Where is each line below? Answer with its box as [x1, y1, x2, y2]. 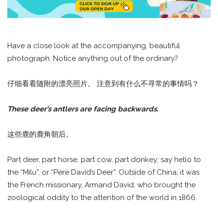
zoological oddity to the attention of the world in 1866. [7, 193, 199, 202]
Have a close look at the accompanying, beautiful [7, 41, 180, 50]
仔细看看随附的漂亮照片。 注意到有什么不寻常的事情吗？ [7, 79, 199, 88]
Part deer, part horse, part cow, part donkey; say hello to [7, 155, 201, 164]
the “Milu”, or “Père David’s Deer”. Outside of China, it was [7, 167, 200, 177]
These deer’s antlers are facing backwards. [7, 104, 158, 113]
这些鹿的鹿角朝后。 [7, 129, 73, 138]
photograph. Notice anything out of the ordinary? [7, 54, 178, 63]
